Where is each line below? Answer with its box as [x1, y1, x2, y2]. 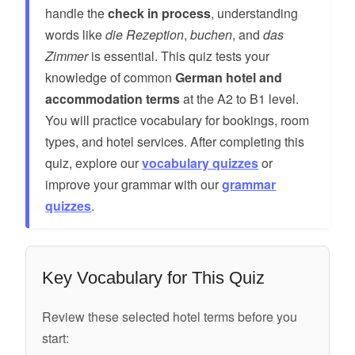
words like [45, 25, 106, 44]
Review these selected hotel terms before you [42, 307, 298, 326]
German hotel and [175, 67, 283, 86]
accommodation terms [45, 89, 181, 108]
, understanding [211, 3, 299, 22]
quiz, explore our [45, 153, 143, 172]
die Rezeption [105, 25, 185, 44]
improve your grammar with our [45, 174, 223, 193]
